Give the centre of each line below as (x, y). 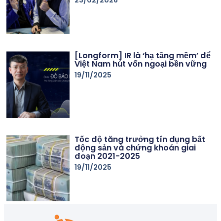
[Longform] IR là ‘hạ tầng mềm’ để (143, 56)
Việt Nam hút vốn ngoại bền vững (141, 64)
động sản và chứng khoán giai (135, 147)
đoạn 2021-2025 (108, 156)
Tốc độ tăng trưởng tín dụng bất (140, 139)
